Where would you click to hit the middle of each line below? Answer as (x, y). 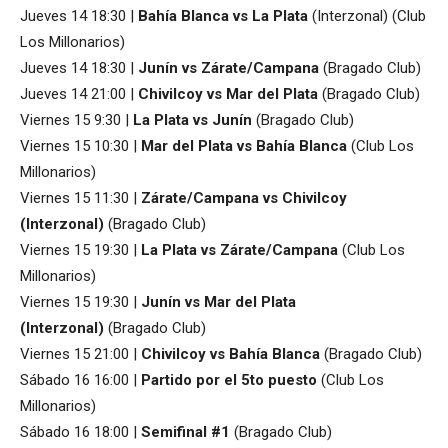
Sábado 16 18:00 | (80, 431)
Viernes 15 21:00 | (80, 353)
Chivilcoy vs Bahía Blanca (230, 353)
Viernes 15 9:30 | (76, 119)
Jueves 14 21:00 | (79, 93)
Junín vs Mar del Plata (218, 301)
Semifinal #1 (185, 431)
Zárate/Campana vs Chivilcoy (244, 197)
